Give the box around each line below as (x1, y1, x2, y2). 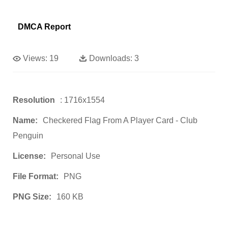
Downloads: (89, 53, 132, 63)
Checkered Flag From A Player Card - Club (43, 116, 197, 125)
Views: (23, 53, 47, 63)
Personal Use (51, 151, 100, 160)
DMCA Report (18, 22, 71, 31)
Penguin (13, 131, 43, 140)
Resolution (13, 95, 55, 104)
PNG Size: (13, 192, 51, 201)
